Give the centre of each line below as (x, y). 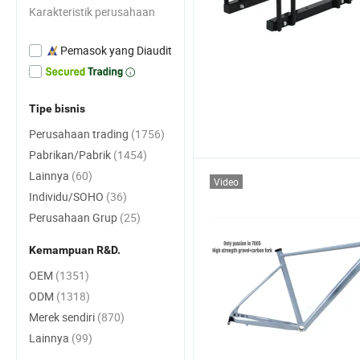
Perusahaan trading (80, 134)
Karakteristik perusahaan (92, 12)
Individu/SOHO (67, 196)
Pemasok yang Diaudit (116, 50)
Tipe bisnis (57, 108)
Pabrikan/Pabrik (71, 155)
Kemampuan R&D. (75, 250)
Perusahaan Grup (74, 217)
